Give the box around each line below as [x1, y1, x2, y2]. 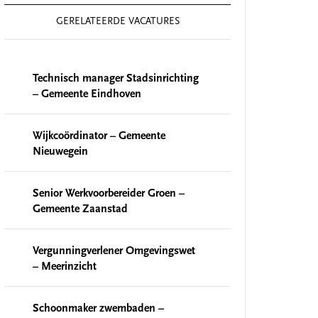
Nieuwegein [33, 146, 88, 158]
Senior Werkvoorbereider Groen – [33, 188, 185, 199]
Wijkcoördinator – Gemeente [33, 131, 165, 142]
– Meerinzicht [33, 261, 97, 273]
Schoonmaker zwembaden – [33, 303, 164, 314]
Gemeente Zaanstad [33, 204, 128, 215]
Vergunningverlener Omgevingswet [33, 246, 195, 257]
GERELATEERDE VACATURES [55, 17, 180, 27]
